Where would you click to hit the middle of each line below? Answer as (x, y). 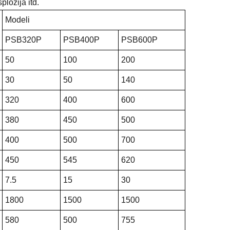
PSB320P (23, 40)
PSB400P (81, 40)
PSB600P (139, 40)
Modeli (17, 20)
